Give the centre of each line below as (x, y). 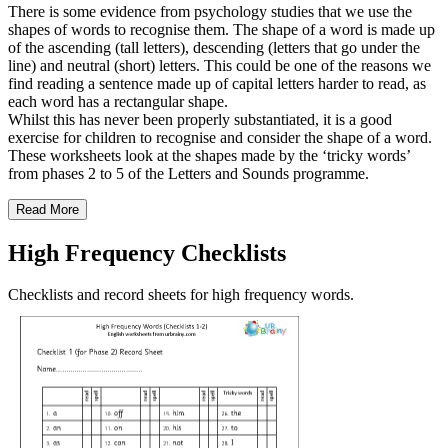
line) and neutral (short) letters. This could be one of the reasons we (219, 65)
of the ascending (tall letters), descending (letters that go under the (214, 47)
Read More (47, 209)
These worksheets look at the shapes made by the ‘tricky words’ (209, 155)
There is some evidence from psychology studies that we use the (210, 11)
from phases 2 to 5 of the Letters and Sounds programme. (188, 173)
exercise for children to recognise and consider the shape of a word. (220, 137)
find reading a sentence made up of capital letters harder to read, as (217, 83)
